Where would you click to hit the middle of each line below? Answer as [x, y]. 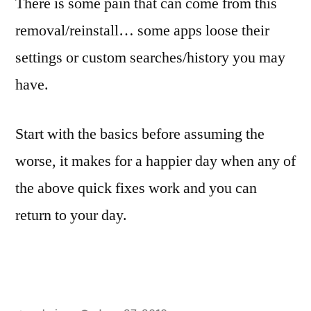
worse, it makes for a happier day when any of [155, 161]
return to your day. [71, 215]
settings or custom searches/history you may [150, 58]
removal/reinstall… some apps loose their [142, 31]
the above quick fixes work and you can [136, 188]
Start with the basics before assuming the [140, 134]
